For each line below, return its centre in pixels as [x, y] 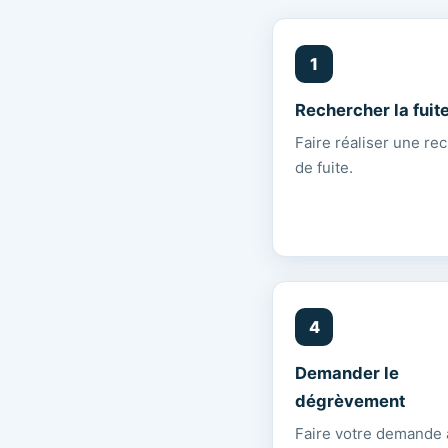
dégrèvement [350, 401]
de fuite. [324, 167]
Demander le [347, 373]
